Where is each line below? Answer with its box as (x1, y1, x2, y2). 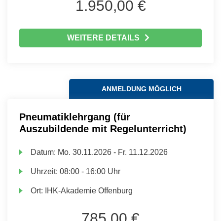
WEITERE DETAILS (67, 34, 140, 42)
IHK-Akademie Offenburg (45, 186, 133, 195)
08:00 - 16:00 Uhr (60, 167, 121, 176)
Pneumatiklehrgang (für (19, 111, 130, 122)
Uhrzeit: (31, 167, 60, 176)
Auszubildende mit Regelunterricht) (19, 123, 186, 134)
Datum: (31, 148, 58, 156)
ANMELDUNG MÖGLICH (101, 85, 182, 93)
